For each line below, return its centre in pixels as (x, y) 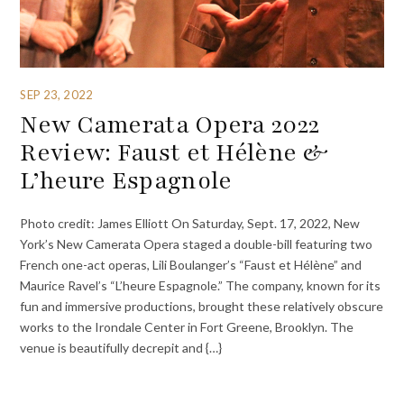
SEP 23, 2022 (56, 94)
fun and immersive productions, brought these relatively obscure (202, 306)
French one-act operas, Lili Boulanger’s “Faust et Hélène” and (191, 264)
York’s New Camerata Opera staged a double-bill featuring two (197, 243)
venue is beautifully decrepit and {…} (121, 347)
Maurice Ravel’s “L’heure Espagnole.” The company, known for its (201, 285)
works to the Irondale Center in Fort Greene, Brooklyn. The (187, 326)
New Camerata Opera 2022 (170, 125)
